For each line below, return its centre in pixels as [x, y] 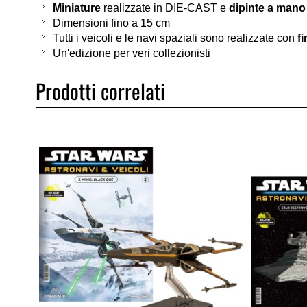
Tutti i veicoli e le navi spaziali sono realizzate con [175, 38]
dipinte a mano [267, 8]
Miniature [77, 8]
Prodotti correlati [100, 91]
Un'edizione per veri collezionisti [132, 53]
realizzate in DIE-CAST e [165, 8]
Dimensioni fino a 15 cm [111, 23]
